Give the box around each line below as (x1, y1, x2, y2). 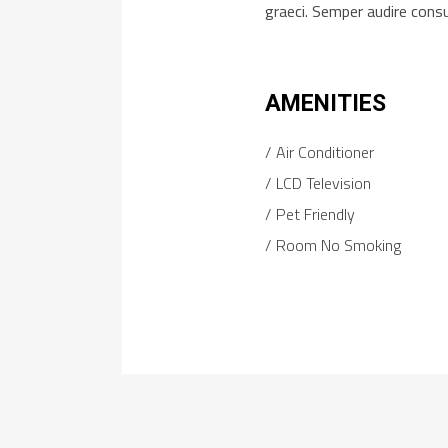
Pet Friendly (272, 202, 356, 227)
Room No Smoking (272, 233, 402, 258)
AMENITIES (265, 90, 387, 118)
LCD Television (272, 171, 372, 196)
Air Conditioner (272, 140, 375, 165)
